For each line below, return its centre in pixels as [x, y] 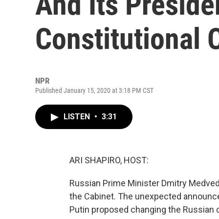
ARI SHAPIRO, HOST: [109, 160]
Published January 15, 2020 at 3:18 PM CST [94, 90]
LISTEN [78, 117]
